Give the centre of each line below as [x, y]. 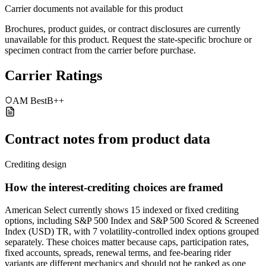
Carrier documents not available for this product [94, 9]
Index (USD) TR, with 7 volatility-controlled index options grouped [132, 232]
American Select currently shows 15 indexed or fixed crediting [122, 210]
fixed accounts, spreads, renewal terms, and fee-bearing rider [118, 253]
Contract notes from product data [107, 139]
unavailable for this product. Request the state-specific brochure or [128, 40]
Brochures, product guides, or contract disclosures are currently [123, 29]
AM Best [30, 100]
